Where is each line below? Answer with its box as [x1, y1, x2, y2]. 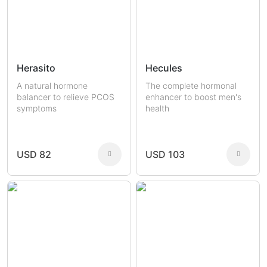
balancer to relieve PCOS [17, 92, 114, 103]
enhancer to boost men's [145, 92, 241, 103]
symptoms [17, 103, 57, 114]
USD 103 [145, 148, 185, 161]
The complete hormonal [145, 80, 237, 91]
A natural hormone [17, 80, 88, 91]
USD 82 [17, 148, 51, 161]
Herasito [17, 61, 55, 74]
